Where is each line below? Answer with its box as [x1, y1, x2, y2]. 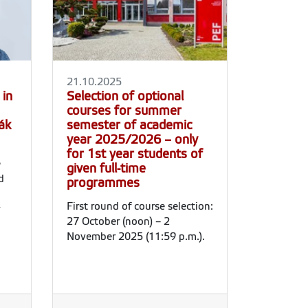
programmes [67, 175, 140, 190]
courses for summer [67, 103, 181, 118]
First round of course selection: [67, 200, 213, 212]
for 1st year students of [67, 146, 203, 161]
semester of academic [67, 118, 192, 132]
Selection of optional [67, 89, 184, 103]
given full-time [67, 161, 146, 175]
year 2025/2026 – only [67, 132, 198, 146]
